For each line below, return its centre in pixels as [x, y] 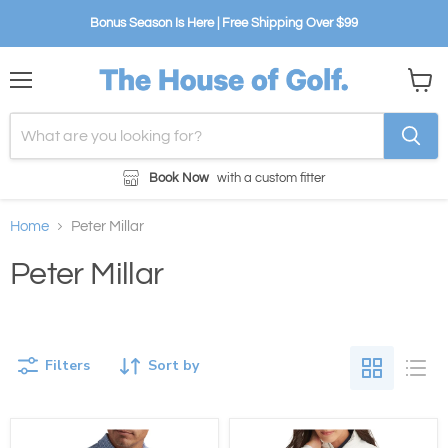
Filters [67, 365]
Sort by [173, 365]
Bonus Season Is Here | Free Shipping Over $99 [224, 23]
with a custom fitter [270, 177]
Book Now [179, 177]
